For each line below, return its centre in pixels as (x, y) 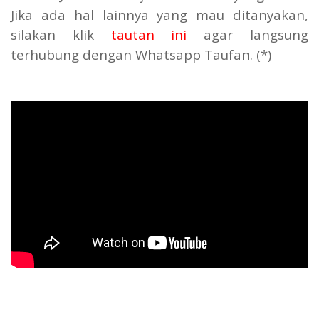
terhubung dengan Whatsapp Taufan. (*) (141, 55)
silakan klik (61, 35)
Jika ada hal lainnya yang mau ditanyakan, (159, 15)
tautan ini (149, 35)
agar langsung (248, 35)
